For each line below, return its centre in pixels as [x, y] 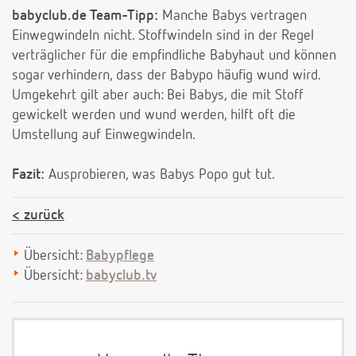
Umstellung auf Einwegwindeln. [104, 135]
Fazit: [28, 175]
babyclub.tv [121, 276]
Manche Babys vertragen [232, 16]
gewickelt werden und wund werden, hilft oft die [154, 116]
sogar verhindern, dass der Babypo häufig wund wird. [166, 76]
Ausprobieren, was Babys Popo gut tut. [160, 175]
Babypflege [120, 256]
